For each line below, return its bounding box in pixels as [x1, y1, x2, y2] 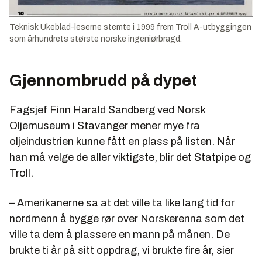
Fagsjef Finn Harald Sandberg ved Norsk [9, 104, 205, 116]
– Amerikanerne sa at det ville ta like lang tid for [9, 196, 235, 209]
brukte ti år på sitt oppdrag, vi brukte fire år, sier [9, 244, 234, 256]
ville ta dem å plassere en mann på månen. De [9, 228, 230, 240]
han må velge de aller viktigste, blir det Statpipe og [9, 151, 251, 163]
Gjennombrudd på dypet [9, 71, 197, 89]
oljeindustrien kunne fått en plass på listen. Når [9, 135, 235, 147]
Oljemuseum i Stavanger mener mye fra [9, 119, 200, 132]
